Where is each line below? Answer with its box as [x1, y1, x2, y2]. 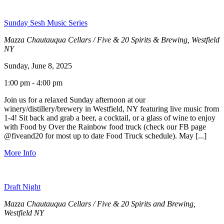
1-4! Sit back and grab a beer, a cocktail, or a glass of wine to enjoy [4, 113, 215, 122]
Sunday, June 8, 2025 [4, 61, 72, 70]
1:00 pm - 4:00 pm [4, 78, 62, 87]
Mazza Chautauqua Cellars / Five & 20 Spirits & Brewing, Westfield [4, 35, 219, 44]
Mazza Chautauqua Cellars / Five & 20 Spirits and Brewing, [4, 199, 195, 208]
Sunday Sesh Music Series [4, 18, 87, 27]
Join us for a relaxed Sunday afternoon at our [4, 95, 145, 104]
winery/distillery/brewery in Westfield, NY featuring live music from [4, 104, 219, 113]
